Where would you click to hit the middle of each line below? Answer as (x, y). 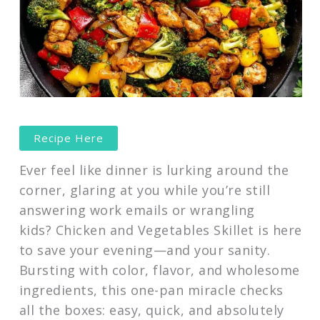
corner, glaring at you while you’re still (145, 190)
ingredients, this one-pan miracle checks (151, 290)
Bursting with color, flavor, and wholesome (159, 270)
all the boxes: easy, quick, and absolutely (151, 310)
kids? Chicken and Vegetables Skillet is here (160, 230)
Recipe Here (68, 137)
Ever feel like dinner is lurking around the (154, 170)
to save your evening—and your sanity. (145, 250)
